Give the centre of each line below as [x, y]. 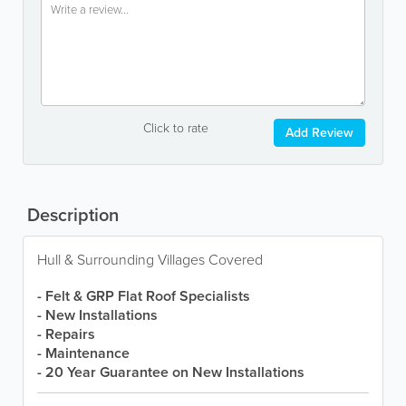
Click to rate [175, 127]
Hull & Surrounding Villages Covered [150, 259]
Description [71, 214]
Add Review [319, 132]
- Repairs [66, 334]
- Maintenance [83, 353]
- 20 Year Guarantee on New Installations [171, 372]
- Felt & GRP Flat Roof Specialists [144, 296]
